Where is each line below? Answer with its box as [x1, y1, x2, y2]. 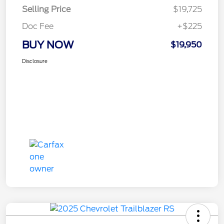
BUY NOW [22, 38, 74, 51]
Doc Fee [22, 21, 53, 31]
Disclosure [22, 57, 47, 64]
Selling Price [22, 4, 70, 14]
